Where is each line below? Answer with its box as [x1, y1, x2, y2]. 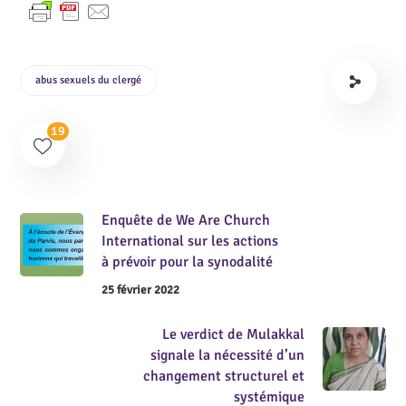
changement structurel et [142, 366, 304, 385]
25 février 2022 [101, 282, 180, 297]
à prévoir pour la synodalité [101, 253, 274, 271]
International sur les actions [101, 232, 279, 250]
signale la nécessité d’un [150, 345, 304, 364]
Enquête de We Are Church [101, 211, 271, 229]
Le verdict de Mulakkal [161, 324, 304, 343]
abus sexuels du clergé [35, 72, 142, 87]
